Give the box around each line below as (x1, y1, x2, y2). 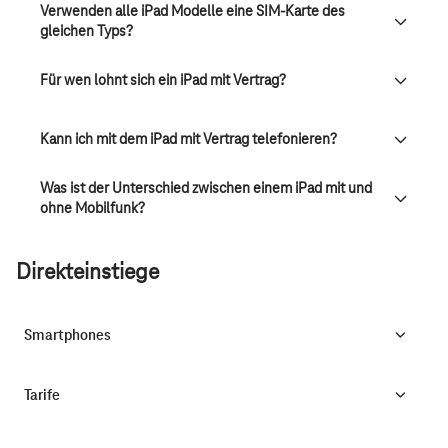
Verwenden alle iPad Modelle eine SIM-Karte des (40, 4, 345, 20)
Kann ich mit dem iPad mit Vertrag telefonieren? (40, 132, 337, 148)
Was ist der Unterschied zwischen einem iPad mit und (40, 181, 372, 197)
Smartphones (24, 326, 111, 344)
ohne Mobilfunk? (40, 201, 145, 217)
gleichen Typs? (40, 24, 133, 40)
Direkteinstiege (16, 261, 159, 285)
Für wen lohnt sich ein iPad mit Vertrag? (40, 73, 286, 89)
